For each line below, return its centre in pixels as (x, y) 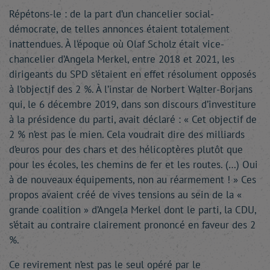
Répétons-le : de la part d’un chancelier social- (111, 14)
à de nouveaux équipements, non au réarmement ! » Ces (133, 180)
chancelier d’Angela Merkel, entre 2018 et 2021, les (122, 59)
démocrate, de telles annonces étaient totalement (119, 29)
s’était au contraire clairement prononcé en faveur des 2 (132, 225)
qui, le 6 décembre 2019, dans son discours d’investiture (133, 104)
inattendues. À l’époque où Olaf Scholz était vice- (117, 44)
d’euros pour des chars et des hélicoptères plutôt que (126, 149)
